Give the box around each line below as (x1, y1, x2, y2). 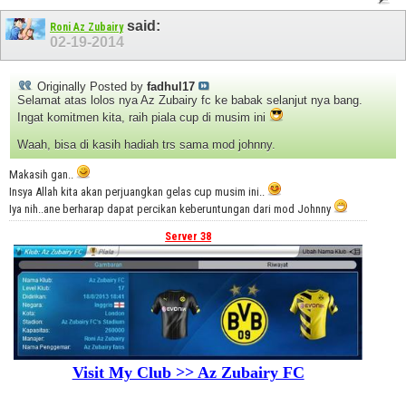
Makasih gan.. (9, 168, 76, 182)
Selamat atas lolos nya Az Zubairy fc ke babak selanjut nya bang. (17, 93, 362, 108)
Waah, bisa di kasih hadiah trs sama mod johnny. (17, 138, 275, 152)
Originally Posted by (34, 80, 147, 94)
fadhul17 (147, 80, 195, 94)
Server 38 (165, 230, 212, 244)
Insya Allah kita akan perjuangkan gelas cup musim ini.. (9, 185, 267, 199)
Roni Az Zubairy (50, 20, 123, 34)
